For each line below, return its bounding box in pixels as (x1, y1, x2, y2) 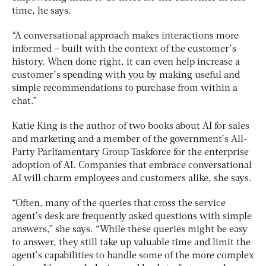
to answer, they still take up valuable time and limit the (12, 238, 251, 248)
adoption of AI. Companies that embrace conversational (12, 161, 252, 171)
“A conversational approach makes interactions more (12, 31, 239, 42)
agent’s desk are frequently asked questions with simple (12, 212, 252, 222)
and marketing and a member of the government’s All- (12, 135, 247, 145)
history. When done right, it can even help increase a (12, 58, 240, 68)
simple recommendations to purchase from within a (12, 84, 237, 94)
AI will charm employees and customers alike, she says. (12, 174, 254, 184)
